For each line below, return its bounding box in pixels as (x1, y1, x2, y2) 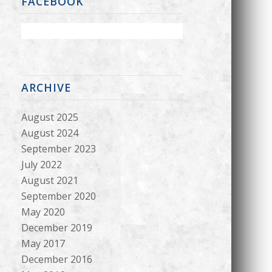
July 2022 (21, 158, 62, 171)
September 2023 (21, 142, 96, 155)
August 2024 (21, 126, 78, 140)
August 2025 (21, 110, 78, 124)
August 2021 (21, 174, 78, 187)
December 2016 (21, 253, 92, 266)
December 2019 (21, 221, 92, 234)
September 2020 (21, 189, 96, 203)
